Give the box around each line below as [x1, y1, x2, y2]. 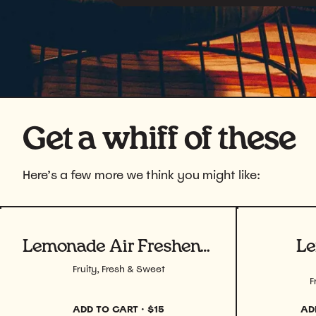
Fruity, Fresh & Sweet [72, 262, 165, 275]
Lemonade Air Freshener [200, 238, 209, 255]
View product [22, 235, 95, 250]
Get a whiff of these [23, 123, 296, 155]
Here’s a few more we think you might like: [23, 166, 260, 183]
